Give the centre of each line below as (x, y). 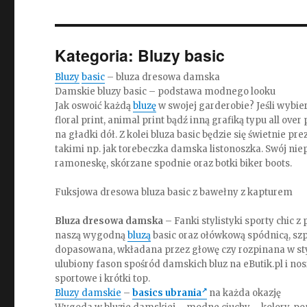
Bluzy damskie (88, 293)
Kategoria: (97, 55)
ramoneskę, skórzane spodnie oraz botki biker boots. (174, 163)
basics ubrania (167, 293)
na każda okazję (244, 293)
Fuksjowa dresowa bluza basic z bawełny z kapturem (174, 192)
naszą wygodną (91, 235)
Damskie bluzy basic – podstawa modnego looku (165, 91)
